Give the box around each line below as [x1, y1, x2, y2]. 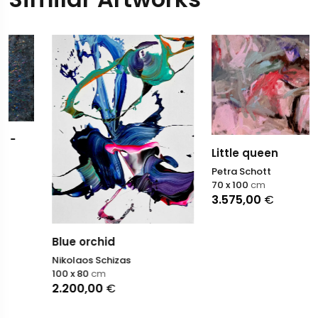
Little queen [170, 146, 238, 161]
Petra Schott [170, 165, 231, 179]
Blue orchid [11, 234, 75, 250]
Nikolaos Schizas [11, 253, 91, 268]
